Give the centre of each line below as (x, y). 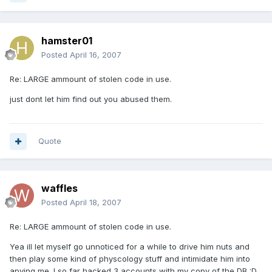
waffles (59, 189)
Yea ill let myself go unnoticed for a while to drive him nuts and (130, 247)
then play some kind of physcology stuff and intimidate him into (130, 259)
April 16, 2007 (96, 55)
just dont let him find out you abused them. (91, 99)
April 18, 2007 (96, 202)
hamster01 (67, 41)
